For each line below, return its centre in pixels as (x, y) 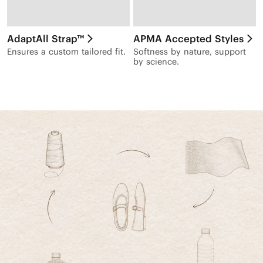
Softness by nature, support (189, 51)
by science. (156, 61)
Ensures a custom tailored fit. (66, 51)
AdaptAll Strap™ (45, 38)
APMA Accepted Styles (188, 38)
